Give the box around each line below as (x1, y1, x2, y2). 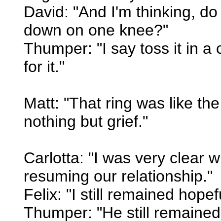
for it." (24, 57, 65, 75)
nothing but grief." (24, 112, 148, 130)
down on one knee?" (24, 21, 168, 39)
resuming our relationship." (24, 167, 213, 185)
